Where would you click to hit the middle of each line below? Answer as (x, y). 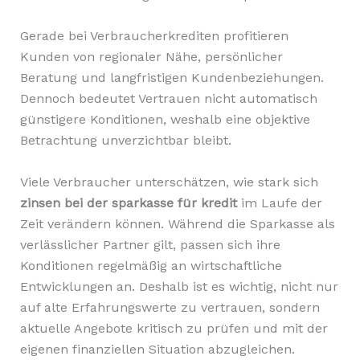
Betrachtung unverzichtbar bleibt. (125, 141)
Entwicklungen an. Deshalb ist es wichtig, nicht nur (179, 286)
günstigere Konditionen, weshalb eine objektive (165, 120)
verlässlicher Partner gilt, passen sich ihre (150, 244)
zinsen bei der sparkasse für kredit (128, 202)
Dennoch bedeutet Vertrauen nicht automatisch (168, 99)
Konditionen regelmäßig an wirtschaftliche (151, 265)
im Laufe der (279, 202)
